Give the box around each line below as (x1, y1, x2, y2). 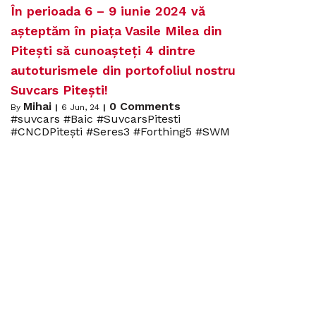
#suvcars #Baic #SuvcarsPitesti (11, 112, 181, 126)
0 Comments (109, 99, 181, 114)
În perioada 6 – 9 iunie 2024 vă (11, 4, 205, 19)
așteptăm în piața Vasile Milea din (11, 23, 222, 39)
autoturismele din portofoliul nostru (11, 63, 236, 78)
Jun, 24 (70, 102, 99, 113)
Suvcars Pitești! (11, 83, 108, 98)
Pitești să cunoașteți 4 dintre (11, 43, 195, 59)
